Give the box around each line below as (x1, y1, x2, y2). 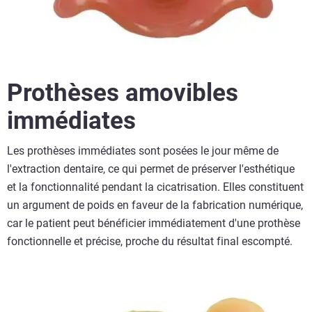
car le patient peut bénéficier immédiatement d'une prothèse (7, 217, 300, 231)
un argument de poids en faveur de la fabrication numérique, (7, 198, 303, 212)
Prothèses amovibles (7, 79, 238, 108)
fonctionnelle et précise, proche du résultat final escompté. (7, 235, 292, 249)
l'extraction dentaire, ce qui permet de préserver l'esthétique (7, 162, 295, 176)
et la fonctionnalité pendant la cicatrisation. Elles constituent (7, 180, 304, 194)
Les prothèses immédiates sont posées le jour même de (7, 144, 279, 158)
